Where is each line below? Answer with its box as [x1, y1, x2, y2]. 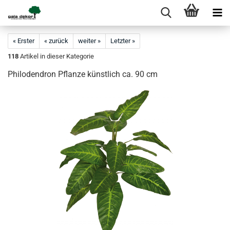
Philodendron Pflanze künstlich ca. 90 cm [8, 69, 158, 79]
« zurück [44, 37, 68, 45]
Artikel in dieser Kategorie [18, 52, 94, 60]
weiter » [78, 37, 101, 45]
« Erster [13, 37, 34, 45]
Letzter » [110, 37, 135, 45]
